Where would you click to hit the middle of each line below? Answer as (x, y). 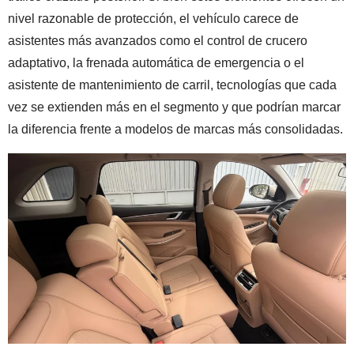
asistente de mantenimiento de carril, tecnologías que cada (172, 85)
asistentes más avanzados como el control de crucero (158, 41)
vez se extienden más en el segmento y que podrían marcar (174, 107)
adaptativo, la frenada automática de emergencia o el (156, 63)
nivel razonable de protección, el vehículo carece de (153, 19)
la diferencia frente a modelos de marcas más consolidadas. (175, 130)
